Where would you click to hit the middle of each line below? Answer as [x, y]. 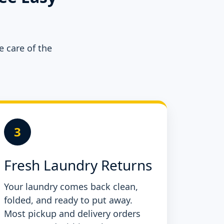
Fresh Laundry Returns [78, 165]
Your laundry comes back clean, [71, 187]
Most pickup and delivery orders [72, 214]
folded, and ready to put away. [68, 200]
